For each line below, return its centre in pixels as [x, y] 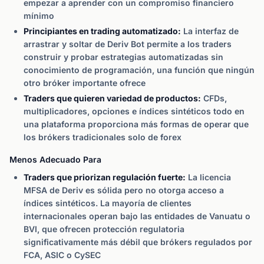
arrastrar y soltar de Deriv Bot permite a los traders [128, 44]
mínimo [39, 16]
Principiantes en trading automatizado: [102, 31]
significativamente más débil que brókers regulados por [138, 242]
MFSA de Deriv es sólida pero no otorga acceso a [124, 190]
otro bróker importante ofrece [85, 83]
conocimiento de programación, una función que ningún [139, 70]
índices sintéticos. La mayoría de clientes [108, 203]
